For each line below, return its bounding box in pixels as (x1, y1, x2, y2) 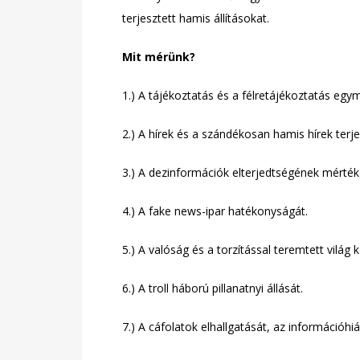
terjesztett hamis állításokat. (122, 10, 269, 26)
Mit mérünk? (122, 49, 195, 64)
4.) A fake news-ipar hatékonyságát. (122, 203, 308, 219)
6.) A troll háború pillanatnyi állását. (122, 280, 306, 296)
